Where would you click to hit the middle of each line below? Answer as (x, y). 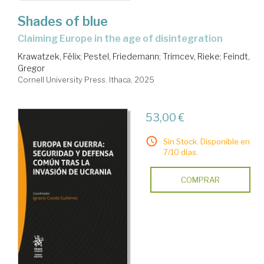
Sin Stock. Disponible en (206, 141)
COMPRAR (200, 179)
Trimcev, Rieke (191, 56)
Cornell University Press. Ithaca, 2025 (86, 79)
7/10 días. (180, 152)
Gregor (31, 68)
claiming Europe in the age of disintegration (123, 38)
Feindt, (237, 56)
